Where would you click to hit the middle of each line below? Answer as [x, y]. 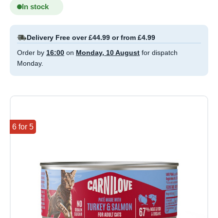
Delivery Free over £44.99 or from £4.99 [91, 38]
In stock [35, 7]
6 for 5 [23, 127]
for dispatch [159, 53]
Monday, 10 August [108, 53]
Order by [32, 53]
